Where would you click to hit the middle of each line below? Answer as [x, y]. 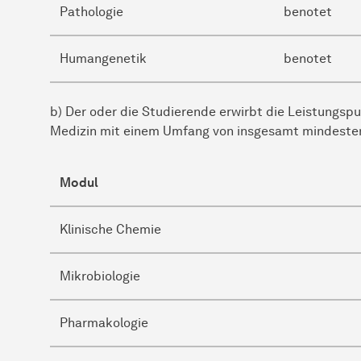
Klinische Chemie [110, 229]
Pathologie [91, 11]
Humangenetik [103, 58]
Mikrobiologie [100, 276]
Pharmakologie [104, 322]
